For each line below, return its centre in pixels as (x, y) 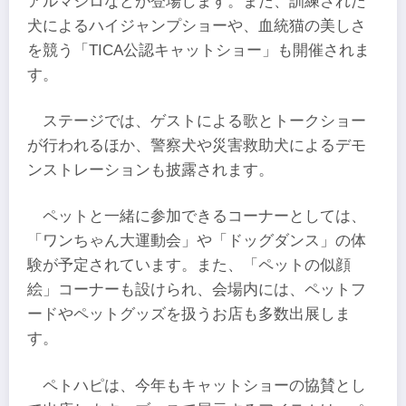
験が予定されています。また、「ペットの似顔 (189, 266)
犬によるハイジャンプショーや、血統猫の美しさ (197, 25)
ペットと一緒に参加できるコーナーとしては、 (205, 217)
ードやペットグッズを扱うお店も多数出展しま (189, 314)
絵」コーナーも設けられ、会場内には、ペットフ (197, 290)
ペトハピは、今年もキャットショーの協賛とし (205, 385)
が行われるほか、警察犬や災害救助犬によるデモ (197, 145)
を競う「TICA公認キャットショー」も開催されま (198, 50)
